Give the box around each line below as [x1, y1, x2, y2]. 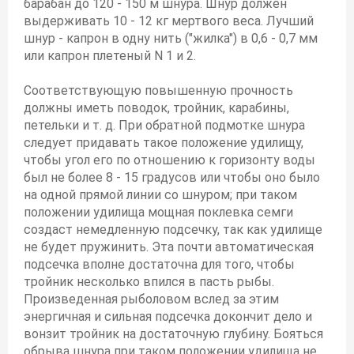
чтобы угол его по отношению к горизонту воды [24, 153, 315, 168]
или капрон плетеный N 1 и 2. [24, 48, 196, 63]
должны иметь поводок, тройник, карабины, [24, 100, 289, 115]
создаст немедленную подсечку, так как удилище [24, 222, 322, 237]
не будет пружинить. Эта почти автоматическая [24, 239, 314, 254]
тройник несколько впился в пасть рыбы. [24, 274, 274, 289]
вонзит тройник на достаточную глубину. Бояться [24, 326, 323, 341]
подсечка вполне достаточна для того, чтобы [24, 257, 295, 272]
